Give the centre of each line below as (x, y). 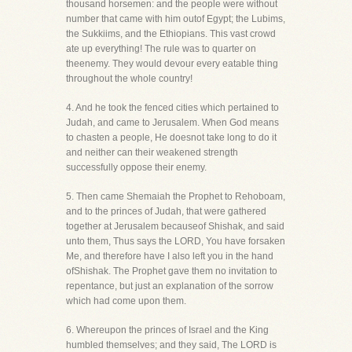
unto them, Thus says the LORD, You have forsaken (176, 241)
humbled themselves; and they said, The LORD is (171, 345)
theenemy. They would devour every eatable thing (172, 64)
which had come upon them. (126, 301)
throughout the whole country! (129, 79)
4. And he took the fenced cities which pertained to (172, 108)
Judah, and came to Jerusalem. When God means (172, 123)
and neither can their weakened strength (152, 152)
